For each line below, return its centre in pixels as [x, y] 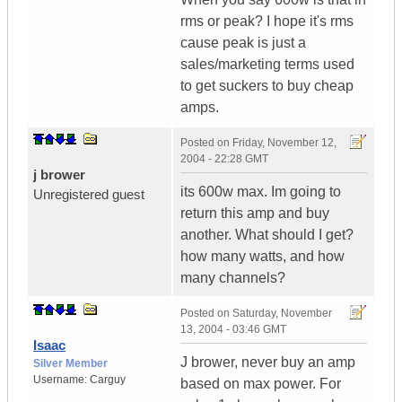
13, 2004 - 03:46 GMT [233, 330]
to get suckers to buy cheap [267, 86]
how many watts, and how [262, 257]
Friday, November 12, [284, 143]
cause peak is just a [243, 43]
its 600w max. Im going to [261, 192]
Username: [61, 380]
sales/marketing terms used [267, 65]
